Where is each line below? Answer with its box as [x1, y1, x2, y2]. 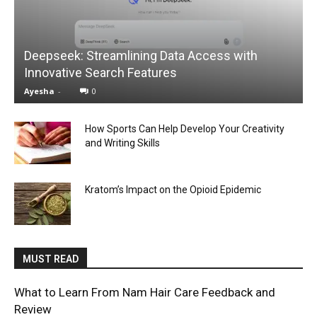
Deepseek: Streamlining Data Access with [24, 47, 258, 63]
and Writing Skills [85, 137, 160, 149]
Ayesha [24, 85, 54, 96]
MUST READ [23, 253, 79, 265]
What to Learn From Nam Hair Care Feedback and [14, 284, 275, 299]
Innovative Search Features [24, 64, 177, 80]
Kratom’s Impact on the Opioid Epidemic [85, 183, 261, 195]
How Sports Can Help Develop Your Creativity [85, 122, 284, 134]
